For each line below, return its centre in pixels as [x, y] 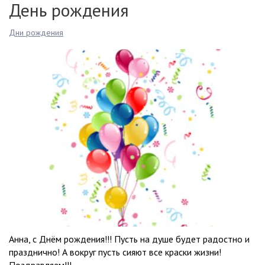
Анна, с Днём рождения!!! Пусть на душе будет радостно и [129, 239]
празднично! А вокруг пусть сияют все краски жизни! [115, 252]
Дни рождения [36, 33]
